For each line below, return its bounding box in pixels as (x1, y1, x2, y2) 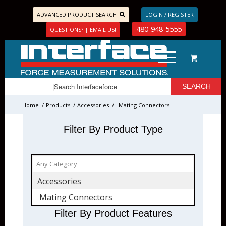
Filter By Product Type (63, 124, 163, 135)
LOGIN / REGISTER (145, 11, 194, 18)
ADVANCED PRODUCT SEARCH (37, 11, 117, 18)
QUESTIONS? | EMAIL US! (49, 26, 116, 33)
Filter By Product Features (54, 208, 172, 219)
